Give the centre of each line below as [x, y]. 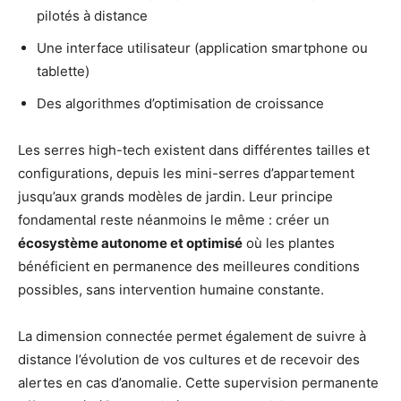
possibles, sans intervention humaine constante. [171, 289]
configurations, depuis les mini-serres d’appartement [186, 173]
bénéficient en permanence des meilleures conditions [189, 266]
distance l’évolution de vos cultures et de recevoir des [189, 359]
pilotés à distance [92, 15]
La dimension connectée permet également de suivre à [192, 336]
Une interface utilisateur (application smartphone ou [202, 47]
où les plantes [289, 243]
